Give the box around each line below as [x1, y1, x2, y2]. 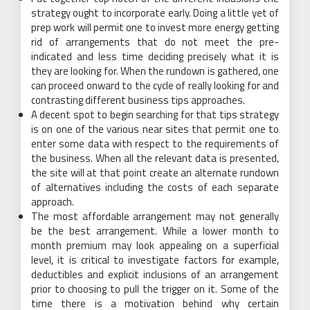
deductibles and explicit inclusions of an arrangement [31, 266, 279, 282]
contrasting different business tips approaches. [31, 91, 245, 108]
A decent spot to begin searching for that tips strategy [31, 106, 279, 122]
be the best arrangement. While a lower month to [31, 222, 279, 239]
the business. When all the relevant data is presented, [31, 149, 279, 166]
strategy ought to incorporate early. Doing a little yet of [31, 4, 279, 21]
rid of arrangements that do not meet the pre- [31, 33, 279, 50]
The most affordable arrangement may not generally [31, 208, 279, 224]
